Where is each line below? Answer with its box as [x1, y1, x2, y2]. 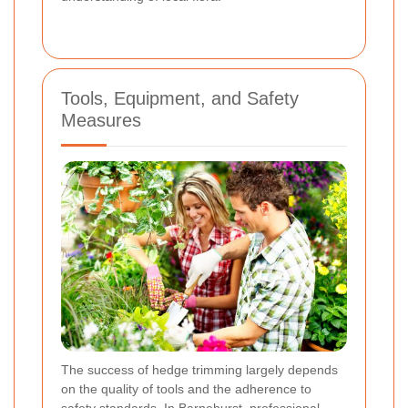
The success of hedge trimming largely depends [61, 362, 338, 377]
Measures [61, 109, 141, 130]
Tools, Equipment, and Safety [61, 87, 299, 108]
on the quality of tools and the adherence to [61, 381, 311, 396]
